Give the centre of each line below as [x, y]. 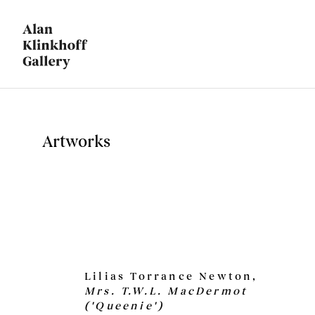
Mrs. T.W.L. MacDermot [166, 291]
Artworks [76, 142]
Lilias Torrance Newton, [171, 276]
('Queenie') [124, 306]
